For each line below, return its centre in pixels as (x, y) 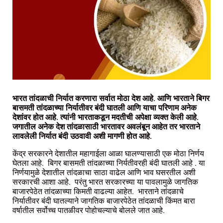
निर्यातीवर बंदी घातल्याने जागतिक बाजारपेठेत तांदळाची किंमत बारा (104, 201)
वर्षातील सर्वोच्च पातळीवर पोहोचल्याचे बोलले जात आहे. (90, 210)
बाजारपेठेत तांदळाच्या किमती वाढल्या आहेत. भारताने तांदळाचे (98, 191)
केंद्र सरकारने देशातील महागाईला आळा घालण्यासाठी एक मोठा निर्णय (108, 153)
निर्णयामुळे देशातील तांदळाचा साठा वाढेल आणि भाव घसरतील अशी (104, 172)
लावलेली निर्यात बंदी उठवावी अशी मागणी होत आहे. (82, 136)
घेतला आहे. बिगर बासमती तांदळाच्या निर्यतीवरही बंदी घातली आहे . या (109, 163)
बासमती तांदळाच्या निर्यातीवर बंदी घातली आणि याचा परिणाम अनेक (105, 108)
